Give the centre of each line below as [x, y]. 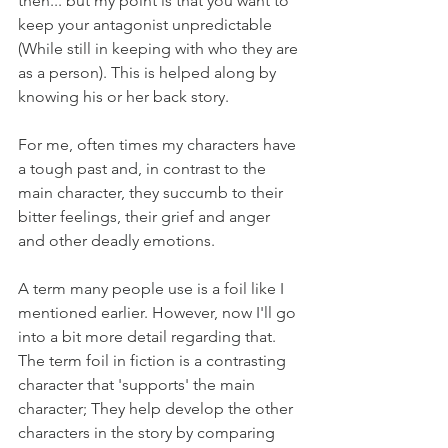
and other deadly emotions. [118, 240]
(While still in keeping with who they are [160, 48]
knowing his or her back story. [123, 96]
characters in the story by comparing [148, 432]
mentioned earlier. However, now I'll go [159, 312]
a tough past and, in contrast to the [144, 168]
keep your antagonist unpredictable [147, 24]
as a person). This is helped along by [149, 72]
